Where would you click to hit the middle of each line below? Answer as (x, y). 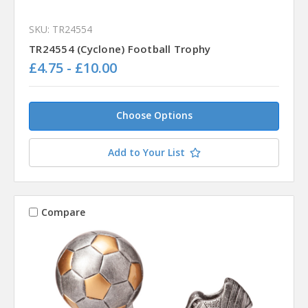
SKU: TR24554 (60, 30)
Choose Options (154, 115)
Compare (63, 212)
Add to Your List (146, 153)
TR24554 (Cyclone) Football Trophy (120, 49)
